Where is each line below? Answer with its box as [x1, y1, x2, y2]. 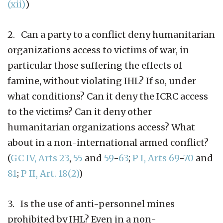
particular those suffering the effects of [7, 59, 182, 71]
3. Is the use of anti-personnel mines [7, 198, 175, 210]
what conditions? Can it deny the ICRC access [7, 90, 208, 102]
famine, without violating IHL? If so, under [7, 75, 196, 87]
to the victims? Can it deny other [7, 106, 152, 117]
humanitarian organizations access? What [7, 121, 195, 133]
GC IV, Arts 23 [10, 152, 69, 164]
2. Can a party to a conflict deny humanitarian [7, 28, 215, 40]
